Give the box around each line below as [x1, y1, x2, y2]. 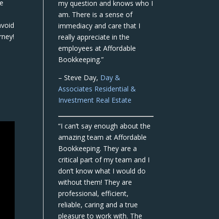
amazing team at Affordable [58, 132, 147, 142]
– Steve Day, [58, 73, 101, 82]
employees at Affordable [58, 44, 136, 53]
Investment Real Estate [58, 95, 132, 105]
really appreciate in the [58, 32, 130, 42]
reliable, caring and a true [58, 200, 138, 209]
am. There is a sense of [58, 10, 133, 19]
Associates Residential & [58, 84, 136, 93]
